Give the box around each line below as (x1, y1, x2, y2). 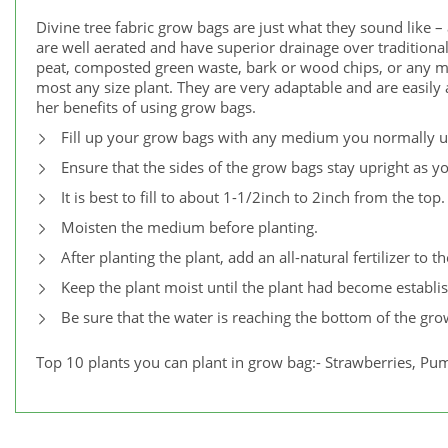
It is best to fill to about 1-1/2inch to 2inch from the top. (61, 187, 445, 208)
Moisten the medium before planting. (61, 217, 318, 238)
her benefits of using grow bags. (36, 97, 256, 118)
